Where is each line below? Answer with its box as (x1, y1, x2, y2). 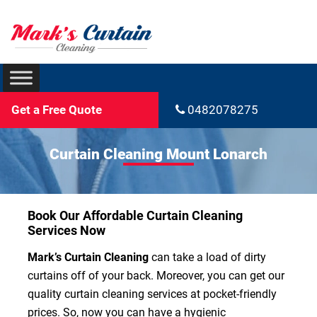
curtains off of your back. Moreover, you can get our (27, 269, 284, 283)
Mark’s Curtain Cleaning (27, 250, 149, 265)
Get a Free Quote (11, 103, 103, 117)
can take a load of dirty (148, 250, 266, 265)
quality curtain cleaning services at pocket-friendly (27, 287, 277, 301)
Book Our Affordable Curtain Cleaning (27, 208, 243, 224)
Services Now (27, 223, 105, 238)
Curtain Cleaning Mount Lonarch (50, 146, 267, 163)
